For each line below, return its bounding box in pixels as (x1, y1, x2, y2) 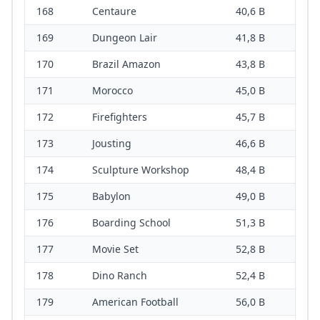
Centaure (92, 4, 136, 19)
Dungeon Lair (92, 31, 157, 45)
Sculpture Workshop (92, 163, 189, 177)
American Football (92, 295, 179, 309)
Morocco (92, 84, 133, 98)
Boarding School (92, 216, 171, 230)
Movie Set (92, 242, 139, 256)
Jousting (92, 136, 131, 151)
